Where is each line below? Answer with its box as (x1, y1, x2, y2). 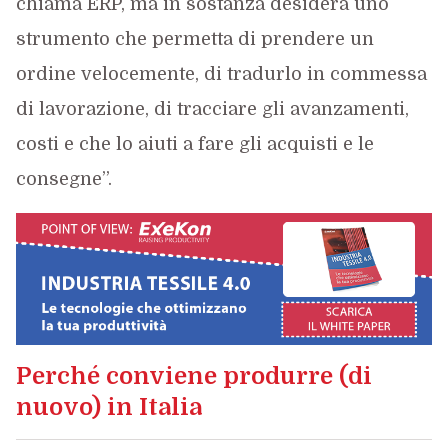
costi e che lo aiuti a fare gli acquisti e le (15, 134, 374, 154)
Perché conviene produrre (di (15, 361, 372, 390)
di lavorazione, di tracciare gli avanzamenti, (15, 99, 409, 119)
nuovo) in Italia (15, 392, 202, 421)
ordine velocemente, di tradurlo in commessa (15, 64, 427, 84)
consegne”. (15, 169, 112, 189)
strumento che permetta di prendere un (15, 29, 374, 49)
